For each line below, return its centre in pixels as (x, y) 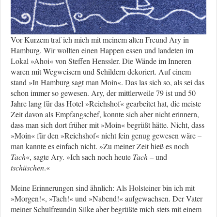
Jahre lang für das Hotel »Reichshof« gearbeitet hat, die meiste (106, 103)
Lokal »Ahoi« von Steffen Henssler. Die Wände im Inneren (101, 61)
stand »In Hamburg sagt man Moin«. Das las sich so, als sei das (108, 82)
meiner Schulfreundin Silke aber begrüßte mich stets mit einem (106, 209)
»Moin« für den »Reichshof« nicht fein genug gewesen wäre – (106, 135)
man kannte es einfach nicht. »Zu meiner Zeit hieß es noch (100, 146)
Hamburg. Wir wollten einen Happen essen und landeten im (102, 50)
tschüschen (28, 167)
